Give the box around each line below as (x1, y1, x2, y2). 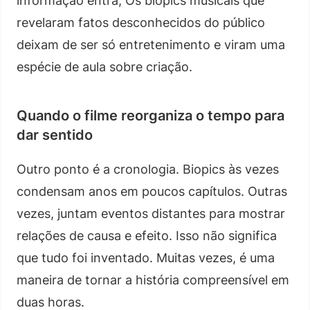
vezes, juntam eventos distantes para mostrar (17, 206, 285, 221)
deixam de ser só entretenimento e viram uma (17, 37, 285, 52)
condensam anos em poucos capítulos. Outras (17, 183, 287, 199)
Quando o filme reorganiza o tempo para (17, 107, 284, 124)
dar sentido (17, 126, 93, 143)
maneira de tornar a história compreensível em (17, 272, 289, 287)
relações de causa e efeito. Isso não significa (17, 228, 277, 243)
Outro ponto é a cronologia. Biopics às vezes (17, 161, 279, 176)
